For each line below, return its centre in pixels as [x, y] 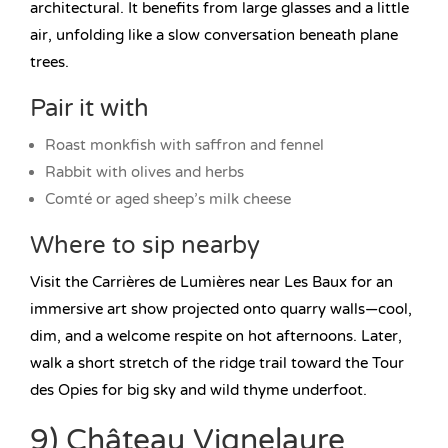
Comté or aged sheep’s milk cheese [168, 199]
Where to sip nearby [145, 246]
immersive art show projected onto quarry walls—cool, [221, 309]
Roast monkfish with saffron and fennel [184, 145]
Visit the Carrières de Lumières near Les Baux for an [211, 282]
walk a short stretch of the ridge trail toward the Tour [217, 363]
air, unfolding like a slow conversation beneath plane [214, 35]
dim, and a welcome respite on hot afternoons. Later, [216, 336]
